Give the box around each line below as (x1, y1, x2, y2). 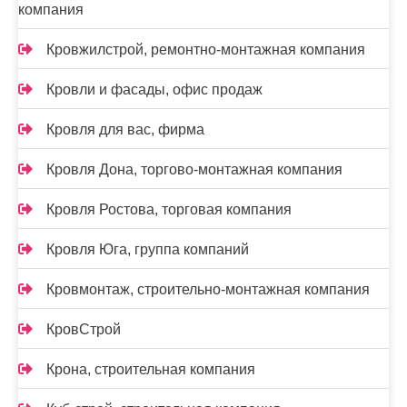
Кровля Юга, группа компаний (46, 242, 249, 258)
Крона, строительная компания (46, 362, 255, 378)
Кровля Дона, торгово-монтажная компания (46, 162, 342, 178)
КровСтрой (46, 322, 121, 338)
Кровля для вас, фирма (46, 122, 204, 138)
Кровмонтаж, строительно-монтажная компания (46, 282, 370, 298)
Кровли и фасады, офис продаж (46, 82, 263, 98)
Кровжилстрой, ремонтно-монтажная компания (46, 42, 365, 58)
